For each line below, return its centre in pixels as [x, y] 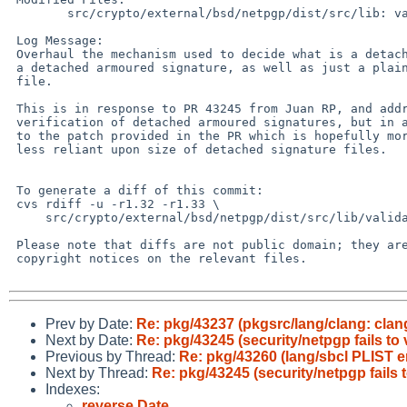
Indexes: [73, 389]
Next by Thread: [99, 372]
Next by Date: [91, 340]
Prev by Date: [91, 323]
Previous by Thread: [112, 356]
